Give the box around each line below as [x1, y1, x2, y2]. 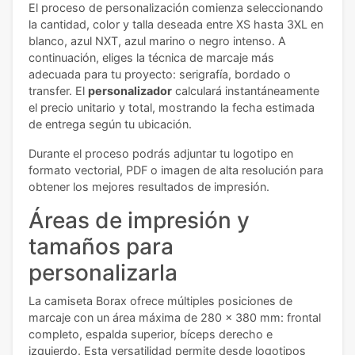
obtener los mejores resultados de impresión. [29, 180, 269, 194]
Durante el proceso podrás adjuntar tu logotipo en [29, 147, 293, 161]
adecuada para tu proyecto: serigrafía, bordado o [29, 67, 291, 82]
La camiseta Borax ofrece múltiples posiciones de [29, 294, 292, 308]
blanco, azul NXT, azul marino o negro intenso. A [29, 34, 286, 48]
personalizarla [29, 259, 177, 287]
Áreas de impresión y [29, 207, 250, 235]
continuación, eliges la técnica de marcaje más [29, 51, 274, 65]
